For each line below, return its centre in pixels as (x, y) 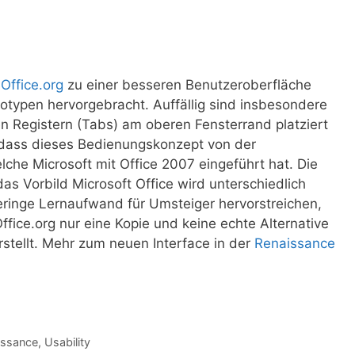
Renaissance (295, 244)
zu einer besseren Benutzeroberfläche (187, 85)
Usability (67, 342)
